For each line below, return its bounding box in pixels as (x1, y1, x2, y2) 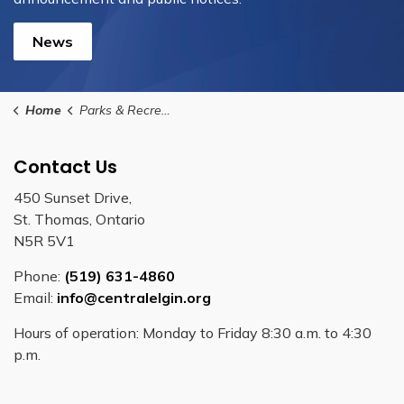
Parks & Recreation (78, 101, 161, 118)
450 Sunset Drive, (14, 188, 132, 207)
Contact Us (14, 153, 117, 179)
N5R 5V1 (14, 231, 75, 250)
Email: (14, 288, 57, 307)
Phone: (14, 266, 64, 285)
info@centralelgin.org (57, 288, 211, 307)
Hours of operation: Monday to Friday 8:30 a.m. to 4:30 (14, 323, 372, 342)
